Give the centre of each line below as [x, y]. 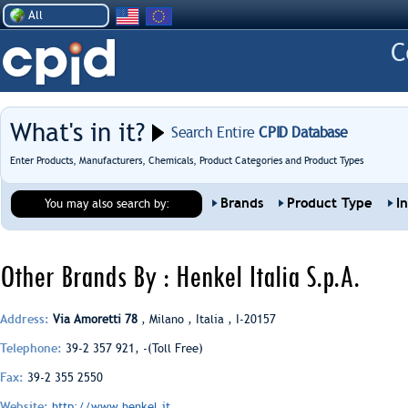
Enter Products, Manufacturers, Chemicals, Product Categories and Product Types [187, 161]
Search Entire [213, 133]
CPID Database [301, 133]
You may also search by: [107, 204]
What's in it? [77, 133]
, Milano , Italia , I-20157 [207, 319]
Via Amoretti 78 [95, 319]
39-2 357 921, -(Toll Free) [133, 348]
